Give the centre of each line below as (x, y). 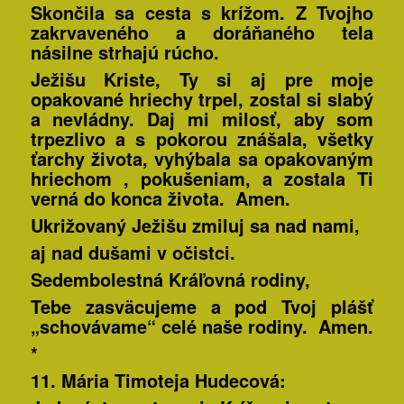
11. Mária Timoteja (110, 381)
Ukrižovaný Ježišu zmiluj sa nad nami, (195, 225)
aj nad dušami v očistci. (133, 252)
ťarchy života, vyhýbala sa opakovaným (202, 159)
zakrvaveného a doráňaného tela (202, 32)
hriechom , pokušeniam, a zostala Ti (202, 179)
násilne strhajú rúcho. (124, 52)
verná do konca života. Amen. (160, 198)
